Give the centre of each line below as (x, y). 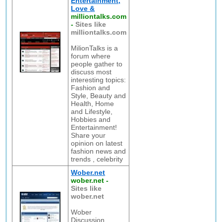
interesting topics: (99, 80)
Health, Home (93, 104)
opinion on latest (97, 143)
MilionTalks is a (95, 48)
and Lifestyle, (92, 111)
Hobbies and (91, 119)
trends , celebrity (97, 159)
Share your (88, 135)
